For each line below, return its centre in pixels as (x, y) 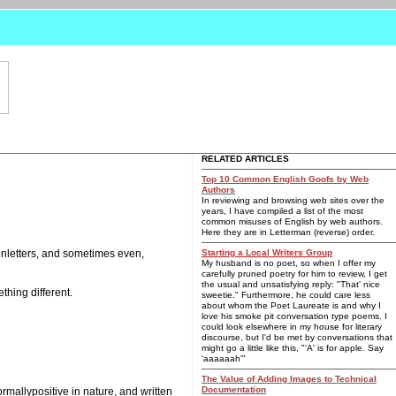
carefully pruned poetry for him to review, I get (294, 274)
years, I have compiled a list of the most (282, 211)
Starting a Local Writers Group (267, 252)
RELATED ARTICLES (245, 159)
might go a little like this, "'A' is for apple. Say (293, 348)
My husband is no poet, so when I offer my (289, 263)
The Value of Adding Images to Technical (289, 379)
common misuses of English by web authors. (292, 221)
